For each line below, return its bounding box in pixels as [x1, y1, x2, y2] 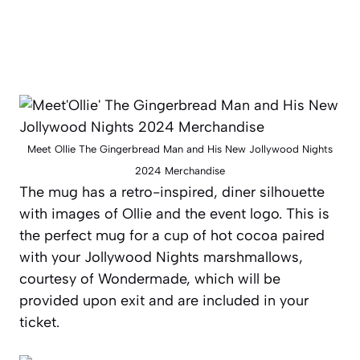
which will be [190, 270, 280, 288]
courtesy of [19, 270, 98, 288]
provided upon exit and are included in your [19, 292, 309, 310]
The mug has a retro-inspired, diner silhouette [19, 183, 325, 202]
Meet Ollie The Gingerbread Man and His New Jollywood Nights [27, 143, 333, 156]
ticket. [19, 313, 59, 332]
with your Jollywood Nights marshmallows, [19, 248, 303, 267]
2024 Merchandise [135, 165, 225, 178]
